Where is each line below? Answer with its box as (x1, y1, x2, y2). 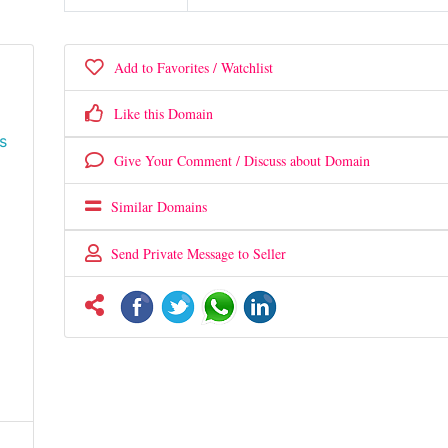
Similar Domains (100, 197, 207, 216)
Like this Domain (103, 104, 213, 123)
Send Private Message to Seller (100, 244, 286, 263)
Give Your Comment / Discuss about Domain (103, 151, 370, 170)
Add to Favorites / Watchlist (103, 58, 273, 77)
